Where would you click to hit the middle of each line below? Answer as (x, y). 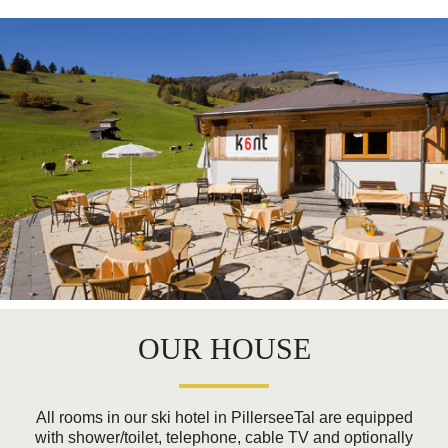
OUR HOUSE (224, 348)
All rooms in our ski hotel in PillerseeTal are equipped (224, 417)
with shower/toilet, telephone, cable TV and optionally (224, 437)
